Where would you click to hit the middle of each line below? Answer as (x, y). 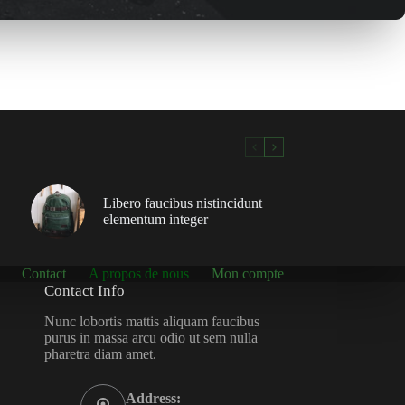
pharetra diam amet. (100, 354)
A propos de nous (138, 274)
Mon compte (247, 274)
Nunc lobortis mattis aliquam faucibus (151, 322)
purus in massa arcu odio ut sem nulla (151, 338)
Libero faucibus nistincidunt (182, 203)
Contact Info (84, 291)
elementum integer (155, 220)
